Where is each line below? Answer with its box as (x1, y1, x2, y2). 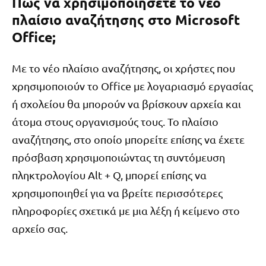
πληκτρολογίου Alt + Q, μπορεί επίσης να (12, 168, 207, 181)
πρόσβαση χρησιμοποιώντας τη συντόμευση (12, 150, 225, 163)
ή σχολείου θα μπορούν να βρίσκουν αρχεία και (12, 97, 241, 110)
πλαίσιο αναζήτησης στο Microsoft (12, 11, 240, 29)
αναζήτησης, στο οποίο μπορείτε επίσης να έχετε (12, 132, 245, 145)
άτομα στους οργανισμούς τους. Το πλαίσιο (12, 115, 218, 128)
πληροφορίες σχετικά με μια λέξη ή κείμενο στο (12, 204, 240, 217)
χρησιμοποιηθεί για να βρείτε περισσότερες (12, 186, 223, 199)
